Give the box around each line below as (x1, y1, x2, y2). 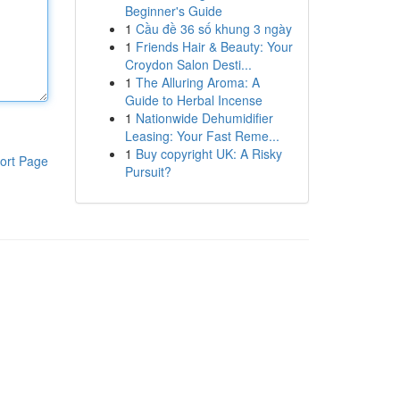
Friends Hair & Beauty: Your (135, 37, 293, 55)
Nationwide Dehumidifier (135, 109, 273, 127)
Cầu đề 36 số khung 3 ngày (135, 20, 292, 37)
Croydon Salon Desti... (124, 55, 252, 73)
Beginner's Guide (124, 2, 222, 20)
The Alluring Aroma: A (135, 73, 260, 91)
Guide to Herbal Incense (124, 91, 262, 109)
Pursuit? (124, 162, 171, 180)
